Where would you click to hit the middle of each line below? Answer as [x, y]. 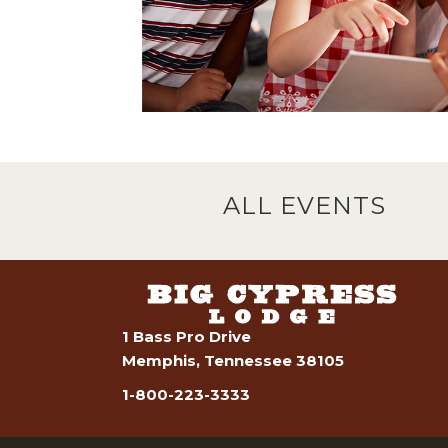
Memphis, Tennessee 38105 [233, 361]
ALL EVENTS [305, 206]
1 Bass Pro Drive [186, 337]
